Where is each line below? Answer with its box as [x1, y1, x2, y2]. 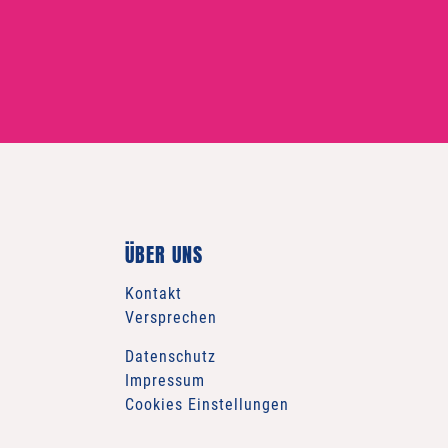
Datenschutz [124, 347, 216, 367]
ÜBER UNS [124, 239, 203, 271]
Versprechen [124, 308, 217, 328]
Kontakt [124, 284, 182, 304]
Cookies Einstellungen [124, 395, 289, 415]
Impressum [124, 371, 205, 391]
